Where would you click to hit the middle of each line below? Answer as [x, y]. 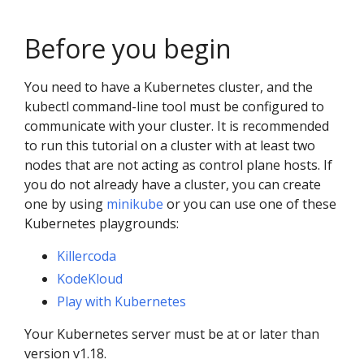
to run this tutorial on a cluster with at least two [170, 146]
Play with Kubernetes [121, 302]
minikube [135, 204]
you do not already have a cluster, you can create [173, 185]
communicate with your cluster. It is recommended [177, 126]
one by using [65, 204]
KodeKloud [90, 279]
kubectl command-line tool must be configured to [174, 107]
